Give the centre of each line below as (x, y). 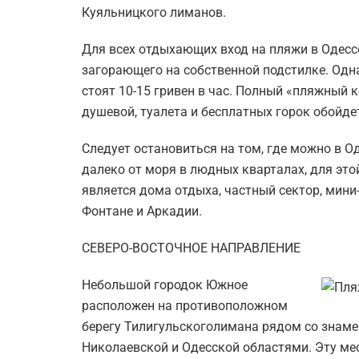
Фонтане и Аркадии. (142, 211)
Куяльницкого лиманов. (154, 12)
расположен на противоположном (185, 306)
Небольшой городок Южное (165, 285)
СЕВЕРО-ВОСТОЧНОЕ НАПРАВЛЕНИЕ (191, 248)
